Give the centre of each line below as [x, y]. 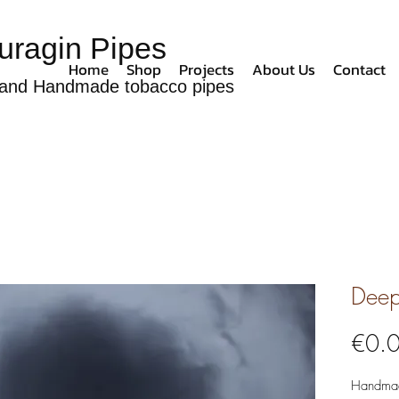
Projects [207, 69]
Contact [359, 69]
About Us [284, 69]
